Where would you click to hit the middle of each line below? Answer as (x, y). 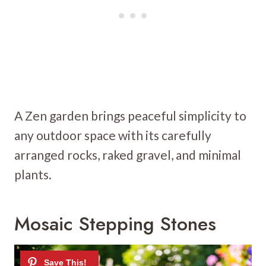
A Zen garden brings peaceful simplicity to (130, 115)
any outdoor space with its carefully (113, 135)
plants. (33, 174)
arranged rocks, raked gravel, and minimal (128, 154)
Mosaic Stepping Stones (115, 224)
